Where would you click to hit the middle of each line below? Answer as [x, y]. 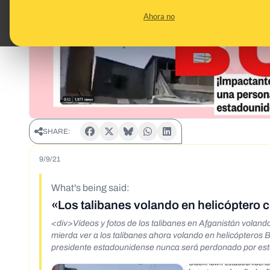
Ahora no [159, 16]
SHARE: [57, 132]
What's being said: [90, 188]
